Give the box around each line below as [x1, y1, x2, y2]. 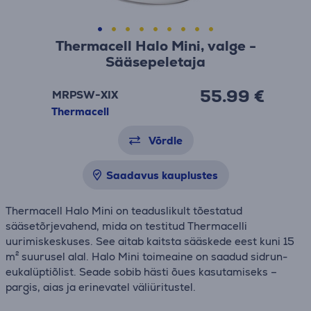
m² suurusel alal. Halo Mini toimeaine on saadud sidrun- [6, 250, 287, 263]
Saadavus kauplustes [106, 169, 218, 182]
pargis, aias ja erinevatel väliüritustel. [6, 280, 196, 294]
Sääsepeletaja [106, 53, 205, 71]
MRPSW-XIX [52, 88, 118, 101]
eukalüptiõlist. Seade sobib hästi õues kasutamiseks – [6, 265, 277, 278]
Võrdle [148, 134, 183, 147]
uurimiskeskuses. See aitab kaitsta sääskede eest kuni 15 [6, 235, 294, 248]
